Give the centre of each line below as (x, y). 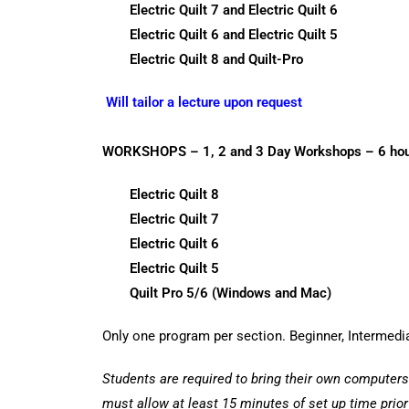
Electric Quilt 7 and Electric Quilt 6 (234, 10)
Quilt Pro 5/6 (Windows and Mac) (231, 293)
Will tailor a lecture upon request (204, 102)
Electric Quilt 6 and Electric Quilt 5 (234, 35)
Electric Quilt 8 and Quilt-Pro (216, 59)
